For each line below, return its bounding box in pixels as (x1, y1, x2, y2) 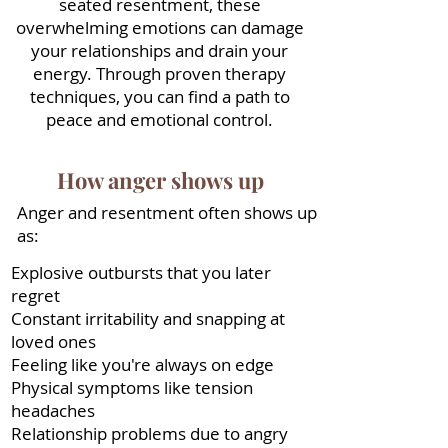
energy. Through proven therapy (33, 62, 286, 85)
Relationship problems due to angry (11, 422, 288, 445)
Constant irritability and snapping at (11, 307, 285, 330)
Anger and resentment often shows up (17, 201, 317, 224)
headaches (11, 399, 95, 422)
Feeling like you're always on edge (11, 353, 274, 376)
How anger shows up (56, 165, 264, 195)
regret (11, 284, 60, 307)
